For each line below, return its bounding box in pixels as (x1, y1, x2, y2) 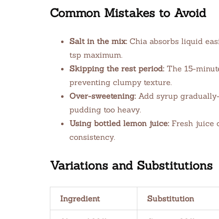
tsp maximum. (69, 50, 122, 60)
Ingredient (60, 194, 100, 203)
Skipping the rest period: (69, 64, 164, 73)
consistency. (69, 132, 115, 142)
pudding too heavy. (69, 105, 141, 114)
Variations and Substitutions (50, 158, 213, 173)
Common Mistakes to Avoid (50, 5, 206, 21)
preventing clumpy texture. (69, 77, 172, 87)
